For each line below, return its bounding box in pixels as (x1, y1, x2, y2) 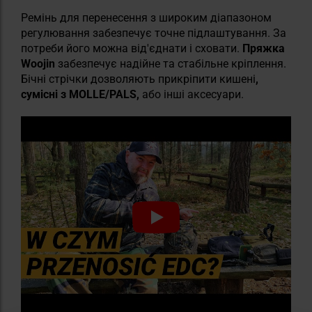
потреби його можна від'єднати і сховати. (21, 41, 242, 55)
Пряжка (242, 41, 285, 55)
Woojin (21, 56, 55, 70)
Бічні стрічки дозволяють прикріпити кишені (21, 72, 256, 86)
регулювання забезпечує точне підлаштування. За (21, 26, 286, 40)
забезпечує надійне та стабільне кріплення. (55, 56, 286, 70)
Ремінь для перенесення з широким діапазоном (21, 10, 272, 24)
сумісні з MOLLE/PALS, (21, 87, 139, 101)
